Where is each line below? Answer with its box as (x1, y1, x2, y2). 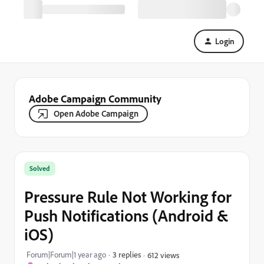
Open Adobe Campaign (54, 108, 138, 119)
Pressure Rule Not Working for (24, 186, 232, 207)
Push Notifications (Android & (24, 205, 228, 226)
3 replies (113, 249, 141, 259)
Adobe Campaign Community (29, 92, 161, 105)
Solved (29, 164, 50, 173)
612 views (147, 249, 179, 260)
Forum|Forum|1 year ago (27, 249, 106, 260)
